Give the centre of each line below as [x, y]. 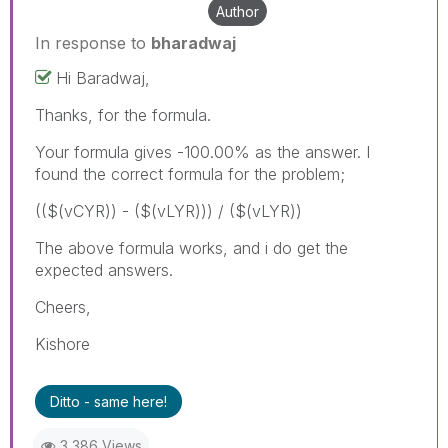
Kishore [62, 343]
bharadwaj [193, 42]
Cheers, [63, 306]
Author [237, 11]
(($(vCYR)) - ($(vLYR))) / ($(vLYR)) [168, 210]
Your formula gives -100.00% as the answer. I [202, 151]
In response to [93, 42]
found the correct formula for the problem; [190, 173]
